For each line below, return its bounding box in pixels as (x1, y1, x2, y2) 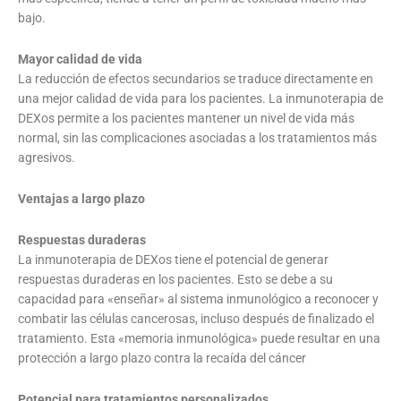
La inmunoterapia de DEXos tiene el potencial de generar (18, 252, 328, 267)
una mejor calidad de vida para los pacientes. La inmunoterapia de (18, 91, 383, 107)
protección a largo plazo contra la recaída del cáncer (18, 350, 306, 365)
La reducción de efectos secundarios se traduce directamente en (18, 72, 373, 87)
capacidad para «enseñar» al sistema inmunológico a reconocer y (18, 291, 379, 306)
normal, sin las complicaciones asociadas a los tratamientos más (18, 131, 377, 146)
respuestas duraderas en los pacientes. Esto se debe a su (18, 271, 333, 286)
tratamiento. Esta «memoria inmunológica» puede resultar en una (18, 330, 380, 346)
